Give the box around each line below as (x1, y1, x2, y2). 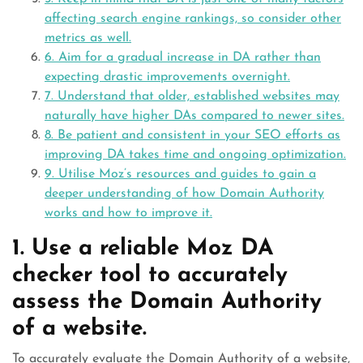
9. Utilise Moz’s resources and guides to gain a (45, 168, 316, 181)
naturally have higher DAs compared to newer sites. (45, 109, 344, 122)
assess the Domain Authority (12, 291, 322, 314)
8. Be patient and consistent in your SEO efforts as (45, 129, 340, 142)
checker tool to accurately (12, 264, 288, 287)
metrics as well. (45, 32, 131, 45)
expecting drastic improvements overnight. (45, 70, 290, 83)
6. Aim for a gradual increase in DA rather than (45, 51, 321, 64)
